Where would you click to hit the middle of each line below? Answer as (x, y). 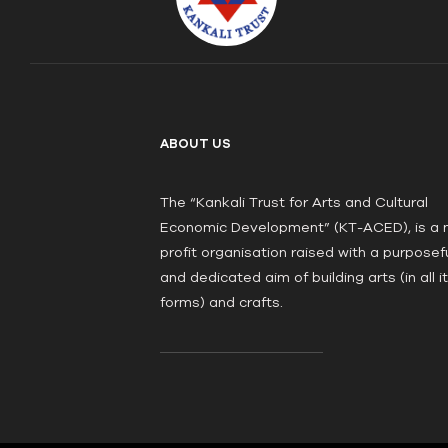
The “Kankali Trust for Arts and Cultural (294, 201)
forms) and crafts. (221, 301)
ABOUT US (195, 143)
